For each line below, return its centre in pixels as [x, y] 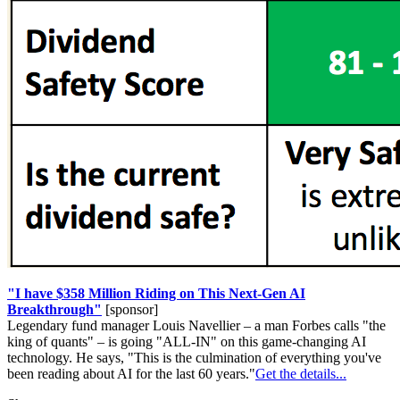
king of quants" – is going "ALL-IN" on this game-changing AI [187, 341]
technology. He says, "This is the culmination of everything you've [194, 357]
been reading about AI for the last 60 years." [131, 373]
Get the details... [301, 373]
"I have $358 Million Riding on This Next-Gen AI [156, 293]
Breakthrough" [54, 309]
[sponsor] [130, 309]
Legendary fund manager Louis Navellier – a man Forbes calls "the [196, 325]
